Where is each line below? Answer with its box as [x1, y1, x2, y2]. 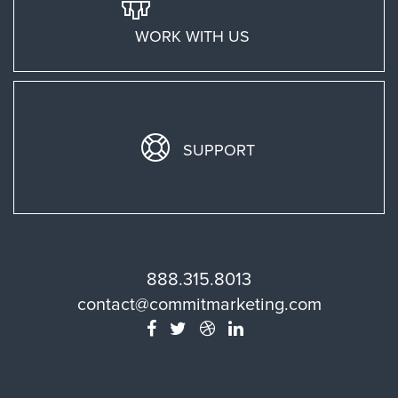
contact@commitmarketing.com [76, 293, 322, 315]
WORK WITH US [134, 26, 250, 46]
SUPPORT [183, 139, 255, 160]
